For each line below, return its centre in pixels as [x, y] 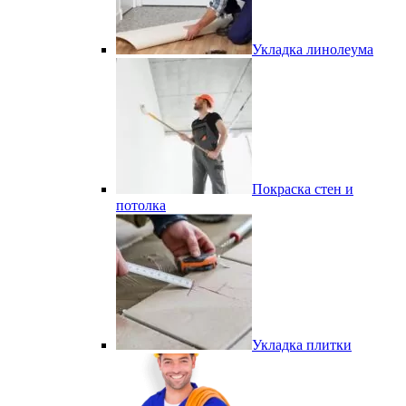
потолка [141, 205]
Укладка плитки [302, 345]
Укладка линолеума [313, 49]
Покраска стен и [303, 189]
